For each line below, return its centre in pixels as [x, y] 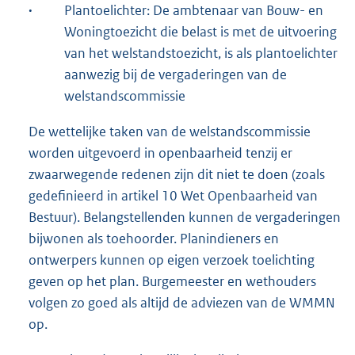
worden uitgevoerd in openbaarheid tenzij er [160, 153]
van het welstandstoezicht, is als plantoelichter [201, 53]
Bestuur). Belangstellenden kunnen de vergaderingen [185, 217]
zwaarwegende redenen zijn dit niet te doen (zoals [177, 174]
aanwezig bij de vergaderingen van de [176, 74]
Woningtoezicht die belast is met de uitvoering [200, 31]
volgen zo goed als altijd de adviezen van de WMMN [182, 302]
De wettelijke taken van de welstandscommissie [170, 131]
